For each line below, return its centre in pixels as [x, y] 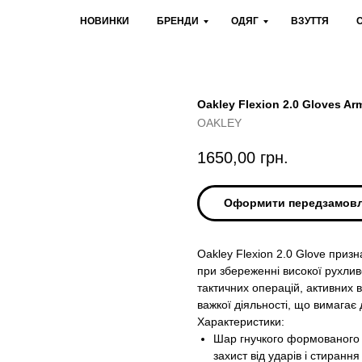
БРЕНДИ [178, 21]
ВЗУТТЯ [310, 21]
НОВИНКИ [105, 21]
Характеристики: [241, 322]
